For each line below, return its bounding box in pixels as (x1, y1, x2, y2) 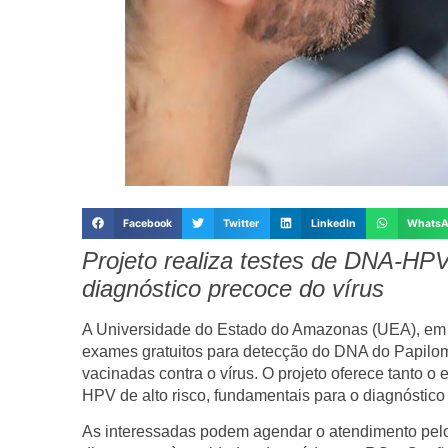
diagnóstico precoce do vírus (82, 275, 384, 303)
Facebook (122, 216, 172, 230)
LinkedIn (310, 216, 356, 230)
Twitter (223, 216, 260, 230)
